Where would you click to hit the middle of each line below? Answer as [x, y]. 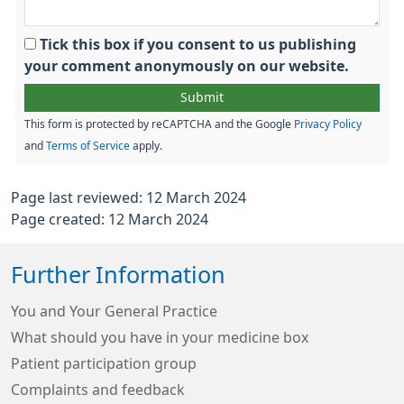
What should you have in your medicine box [160, 337]
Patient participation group [104, 363]
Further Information [118, 275]
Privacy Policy [328, 124]
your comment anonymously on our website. [187, 66]
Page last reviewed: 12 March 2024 [129, 197]
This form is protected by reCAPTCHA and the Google [159, 124]
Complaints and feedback [98, 390]
